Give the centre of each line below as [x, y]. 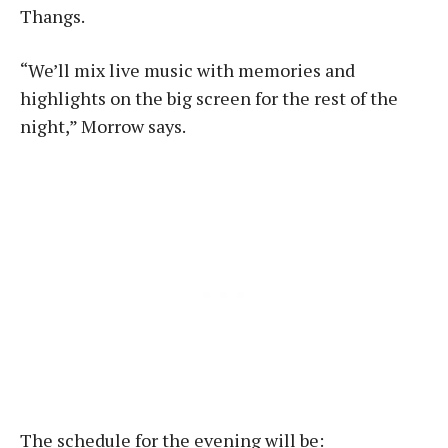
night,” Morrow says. [103, 125]
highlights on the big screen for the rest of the [209, 97]
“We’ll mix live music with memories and [187, 69]
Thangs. [52, 15]
